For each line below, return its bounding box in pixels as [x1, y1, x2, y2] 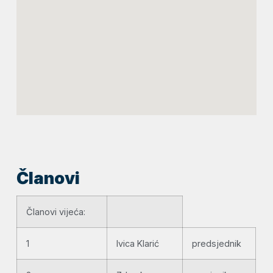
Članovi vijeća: [26, 206, 86, 217]
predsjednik [192, 238, 242, 249]
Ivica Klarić [116, 238, 160, 249]
